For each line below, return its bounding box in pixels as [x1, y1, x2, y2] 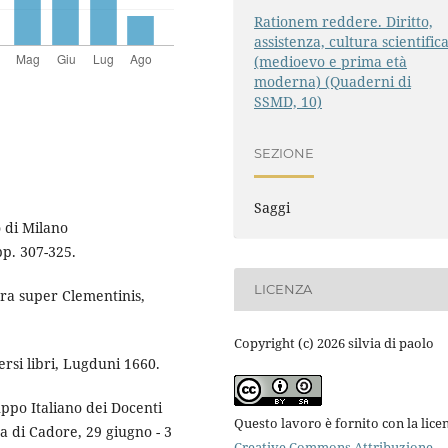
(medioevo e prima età [254, 51, 408, 71]
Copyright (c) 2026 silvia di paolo [234, 333, 434, 352]
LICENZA [254, 281, 313, 298]
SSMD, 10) [254, 91, 323, 111]
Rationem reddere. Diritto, [254, 11, 434, 31]
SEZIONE [254, 145, 315, 162]
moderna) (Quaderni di [254, 71, 412, 91]
